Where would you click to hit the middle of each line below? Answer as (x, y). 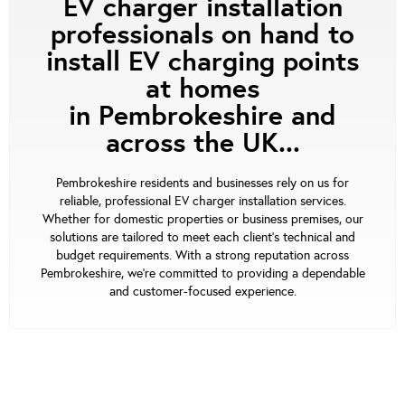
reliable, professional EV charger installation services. (202, 201)
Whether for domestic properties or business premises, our (202, 219)
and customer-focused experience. (202, 291)
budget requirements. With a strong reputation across (202, 255)
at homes (202, 88)
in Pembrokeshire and (202, 115)
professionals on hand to (202, 33)
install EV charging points (202, 61)
